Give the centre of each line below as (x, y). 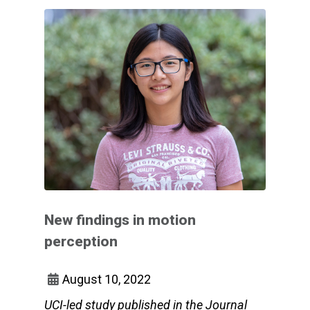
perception (81, 241)
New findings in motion (120, 220)
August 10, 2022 (107, 279)
